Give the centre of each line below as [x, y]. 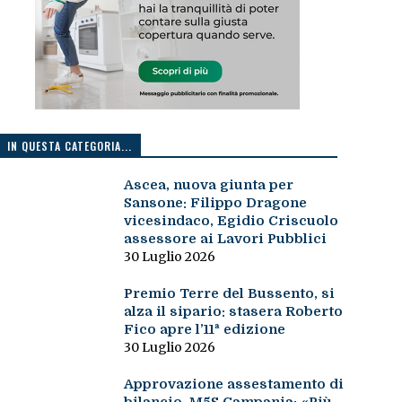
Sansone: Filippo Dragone [215, 203]
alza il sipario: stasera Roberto [233, 312]
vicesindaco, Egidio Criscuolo [231, 221]
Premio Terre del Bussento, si [229, 294]
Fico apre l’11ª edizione [204, 330]
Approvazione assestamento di [233, 385]
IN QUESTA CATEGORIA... [69, 146]
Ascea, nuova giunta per [208, 185]
